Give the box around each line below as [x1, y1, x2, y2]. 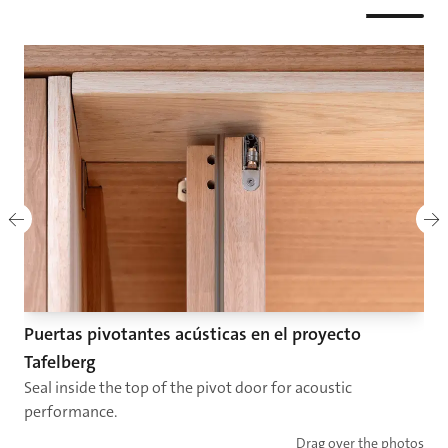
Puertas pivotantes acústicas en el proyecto [24, 322, 361, 347]
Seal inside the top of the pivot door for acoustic [24, 377, 352, 399]
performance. [24, 401, 117, 423]
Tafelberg [24, 350, 96, 375]
